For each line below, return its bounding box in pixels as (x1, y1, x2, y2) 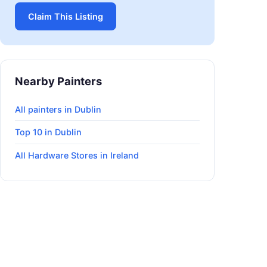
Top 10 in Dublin (15, 127, 82, 138)
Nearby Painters (15, 74, 102, 88)
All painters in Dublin (15, 104, 101, 114)
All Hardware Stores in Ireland (15, 150, 139, 161)
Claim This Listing (28, 11, 103, 22)
